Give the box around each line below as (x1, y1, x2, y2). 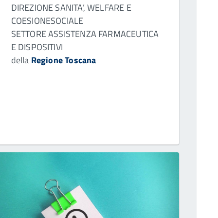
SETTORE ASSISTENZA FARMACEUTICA (11, 27, 159, 40)
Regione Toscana (31, 53, 96, 67)
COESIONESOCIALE (11, 14, 84, 27)
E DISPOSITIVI (11, 40, 63, 54)
